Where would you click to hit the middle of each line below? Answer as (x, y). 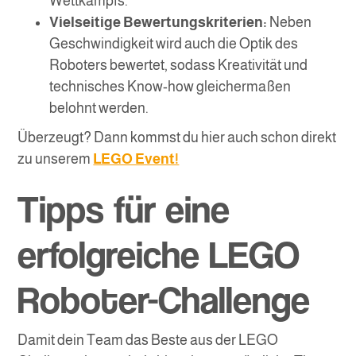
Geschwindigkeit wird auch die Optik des (174, 44)
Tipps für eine (124, 209)
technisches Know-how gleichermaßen (170, 87)
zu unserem (54, 159)
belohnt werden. (99, 108)
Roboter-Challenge (164, 300)
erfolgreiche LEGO (159, 254)
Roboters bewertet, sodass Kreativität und (179, 66)
